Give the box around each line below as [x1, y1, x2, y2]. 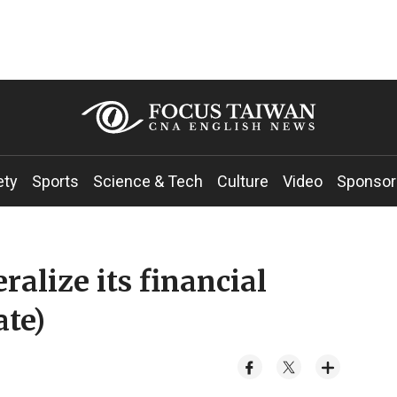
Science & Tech [93, 172, 203, 191]
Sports [32, 172, 79, 191]
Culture [217, 172, 269, 191]
